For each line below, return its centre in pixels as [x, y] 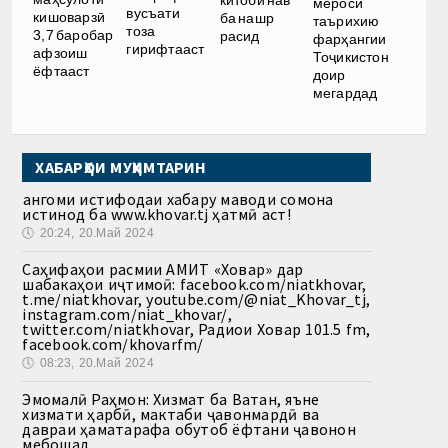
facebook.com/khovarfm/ [113, 343]
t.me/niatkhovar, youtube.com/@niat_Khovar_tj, [196, 298]
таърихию [346, 20]
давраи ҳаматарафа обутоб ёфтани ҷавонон [189, 428]
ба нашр [247, 17]
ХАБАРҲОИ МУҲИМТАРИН [121, 166]
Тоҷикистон [350, 56]
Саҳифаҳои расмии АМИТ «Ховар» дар [163, 268]
